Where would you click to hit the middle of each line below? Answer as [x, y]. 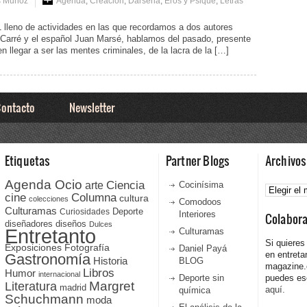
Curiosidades [84, 212]
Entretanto [50, 236]
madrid [73, 288]
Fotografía [87, 248]
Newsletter [92, 108]
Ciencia [125, 186]
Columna [94, 198]
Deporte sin [201, 278]
